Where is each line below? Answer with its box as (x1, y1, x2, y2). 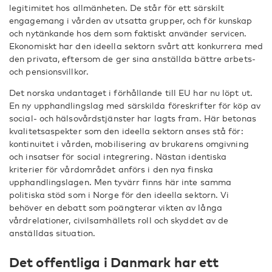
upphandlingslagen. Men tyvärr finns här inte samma (9, 177, 232, 187)
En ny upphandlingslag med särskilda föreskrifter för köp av (9, 100, 260, 110)
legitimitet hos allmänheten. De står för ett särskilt (9, 2, 225, 13)
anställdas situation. (9, 228, 96, 238)
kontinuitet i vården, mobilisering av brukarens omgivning (9, 138, 249, 149)
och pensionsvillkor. (9, 66, 89, 76)
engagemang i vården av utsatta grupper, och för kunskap (9, 15, 253, 25)
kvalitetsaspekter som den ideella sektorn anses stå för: (9, 126, 243, 136)
